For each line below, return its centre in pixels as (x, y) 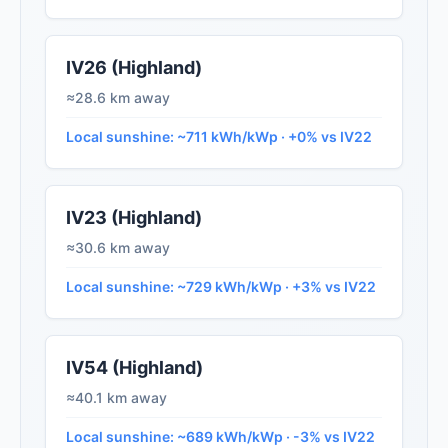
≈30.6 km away (118, 248)
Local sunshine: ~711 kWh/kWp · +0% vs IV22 (219, 137)
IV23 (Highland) (134, 218)
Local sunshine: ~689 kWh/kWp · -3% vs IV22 (220, 437)
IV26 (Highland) (134, 68)
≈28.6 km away (118, 98)
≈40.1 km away (116, 398)
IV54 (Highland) (134, 368)
